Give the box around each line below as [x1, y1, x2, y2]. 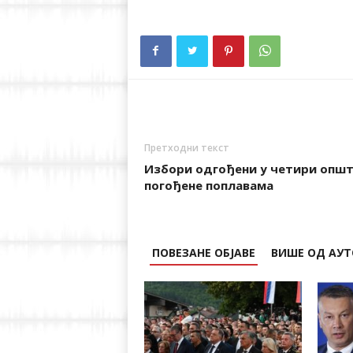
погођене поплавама [143, 177, 273, 193]
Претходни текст [143, 141, 229, 154]
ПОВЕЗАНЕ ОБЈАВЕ [151, 245, 255, 260]
